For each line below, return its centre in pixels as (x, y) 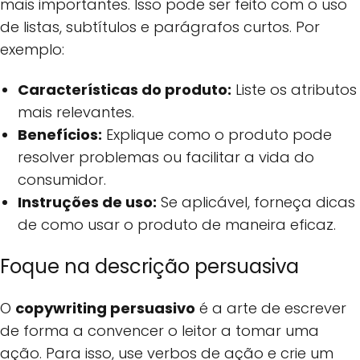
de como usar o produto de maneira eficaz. (177, 224)
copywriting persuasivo (105, 308)
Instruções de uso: (88, 202)
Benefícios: (60, 134)
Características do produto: (125, 89)
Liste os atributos (295, 89)
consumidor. (62, 179)
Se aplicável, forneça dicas (256, 202)
